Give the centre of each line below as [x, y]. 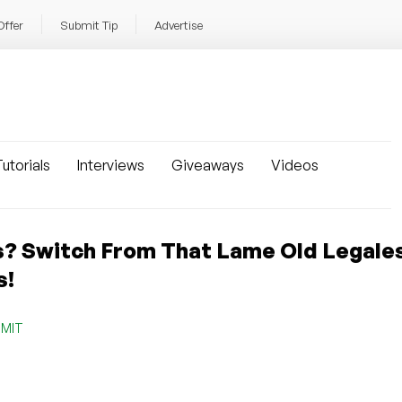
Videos [295, 165]
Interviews [111, 165]
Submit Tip [89, 25]
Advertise [179, 25]
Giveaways [208, 165]
